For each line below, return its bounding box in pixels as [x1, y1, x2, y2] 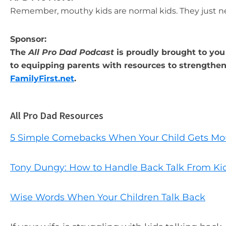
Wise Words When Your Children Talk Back [10, 192, 205, 203]
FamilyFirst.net [10, 74, 74, 83]
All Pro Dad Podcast [28, 47, 114, 57]
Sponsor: [10, 34, 46, 44]
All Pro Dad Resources [10, 109, 103, 122]
